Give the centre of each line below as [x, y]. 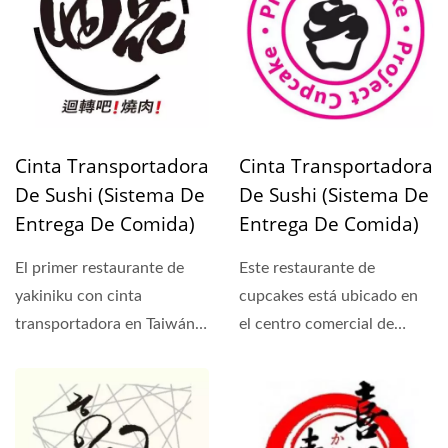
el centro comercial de [316, 324]
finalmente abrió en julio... [105, 352]
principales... [283, 380]
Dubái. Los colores [303, 352]
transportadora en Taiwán [105, 324]
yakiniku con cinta [78, 296]
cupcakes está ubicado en [328, 296]
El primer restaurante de [99, 268]
